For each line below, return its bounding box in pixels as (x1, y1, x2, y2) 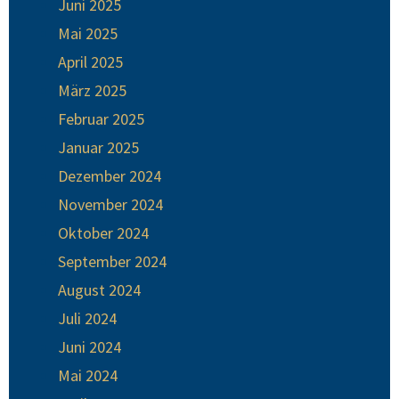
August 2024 (58, 280, 141, 301)
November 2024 (58, 194, 163, 216)
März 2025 (58, 80, 126, 102)
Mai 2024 (58, 365, 118, 387)
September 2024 (58, 251, 167, 273)
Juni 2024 (58, 337, 121, 358)
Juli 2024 (58, 308, 117, 330)
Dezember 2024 (58, 166, 161, 187)
